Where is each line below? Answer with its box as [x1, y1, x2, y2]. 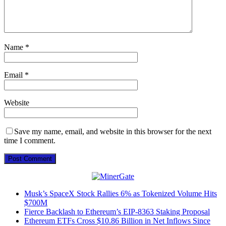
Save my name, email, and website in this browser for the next [14, 127, 211, 136]
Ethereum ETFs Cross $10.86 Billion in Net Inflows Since [24, 216, 210, 225]
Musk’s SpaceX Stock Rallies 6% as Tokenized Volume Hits [24, 189, 217, 198]
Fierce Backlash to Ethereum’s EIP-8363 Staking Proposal [24, 207, 210, 216]
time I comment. [4, 136, 55, 145]
